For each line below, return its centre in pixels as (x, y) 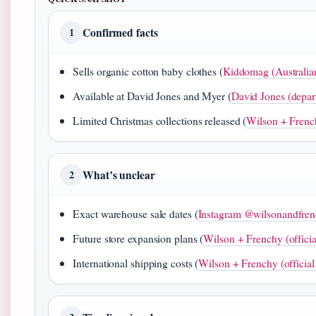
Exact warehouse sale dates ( (135, 213)
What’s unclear (119, 175)
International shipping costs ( (136, 263)
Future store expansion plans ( (138, 238)
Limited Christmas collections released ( (160, 120)
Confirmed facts (120, 32)
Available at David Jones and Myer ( (152, 96)
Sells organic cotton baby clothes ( (148, 71)
